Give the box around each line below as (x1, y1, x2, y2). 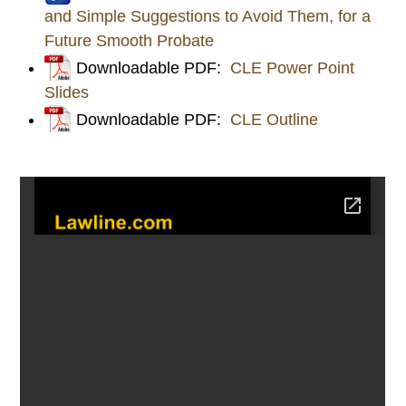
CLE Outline (230, 110, 319, 129)
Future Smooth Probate (44, 31, 215, 50)
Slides (44, 82, 90, 101)
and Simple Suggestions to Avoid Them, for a (44, 6, 372, 25)
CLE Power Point (230, 58, 355, 77)
